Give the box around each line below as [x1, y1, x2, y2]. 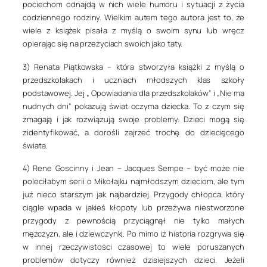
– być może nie [183, 162, 244, 173]
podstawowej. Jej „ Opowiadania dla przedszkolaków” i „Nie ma [23, 87, 244, 98]
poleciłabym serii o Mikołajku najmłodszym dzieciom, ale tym [23, 175, 244, 187]
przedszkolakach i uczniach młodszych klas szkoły [23, 74, 244, 85]
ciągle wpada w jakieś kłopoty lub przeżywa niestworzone [23, 201, 244, 213]
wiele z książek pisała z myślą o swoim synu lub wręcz [23, 25, 244, 36]
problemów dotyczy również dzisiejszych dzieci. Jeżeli [23, 254, 244, 265]
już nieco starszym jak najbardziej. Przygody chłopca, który [23, 188, 244, 200]
